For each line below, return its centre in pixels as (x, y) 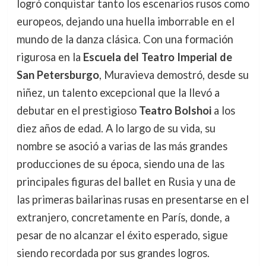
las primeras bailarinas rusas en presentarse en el (132, 199)
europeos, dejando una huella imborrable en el (125, 21)
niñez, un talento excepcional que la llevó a (118, 93)
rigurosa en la (50, 57)
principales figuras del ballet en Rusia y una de (126, 182)
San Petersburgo (58, 75)
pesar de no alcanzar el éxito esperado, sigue (122, 235)
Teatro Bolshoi (175, 110)
